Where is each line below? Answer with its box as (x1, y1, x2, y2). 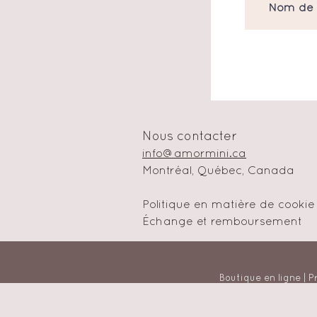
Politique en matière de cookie (142, 200, 315, 210)
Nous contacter (142, 131, 241, 143)
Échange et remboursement (142, 217, 302, 227)
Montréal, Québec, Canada (142, 166, 294, 176)
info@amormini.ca (142, 149, 246, 159)
